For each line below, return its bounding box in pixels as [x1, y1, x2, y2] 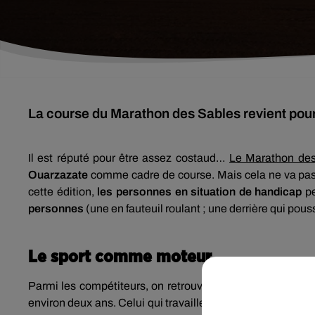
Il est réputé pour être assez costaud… [28, 152, 230, 164]
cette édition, [28, 186, 98, 198]
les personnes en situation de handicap [97, 186, 302, 198]
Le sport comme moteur [28, 249, 212, 266]
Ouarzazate [28, 169, 88, 181]
